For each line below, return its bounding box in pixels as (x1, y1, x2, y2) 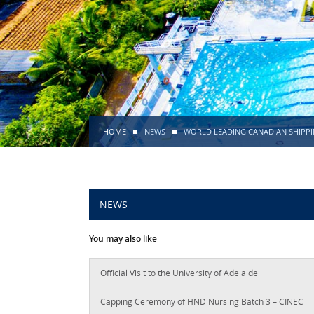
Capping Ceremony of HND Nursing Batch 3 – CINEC (100, 295, 303, 307)
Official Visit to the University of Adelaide (100, 266, 258, 278)
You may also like (89, 232, 157, 245)
